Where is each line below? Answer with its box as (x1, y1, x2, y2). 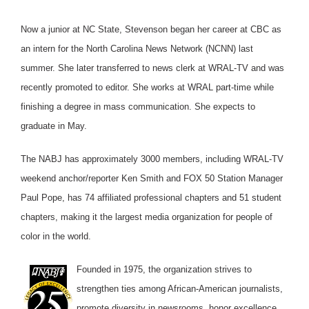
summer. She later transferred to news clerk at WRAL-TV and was (21, 62, 284, 73)
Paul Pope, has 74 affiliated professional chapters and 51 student (21, 192, 281, 203)
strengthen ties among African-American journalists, (77, 283, 283, 294)
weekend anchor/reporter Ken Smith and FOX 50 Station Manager (21, 172, 283, 183)
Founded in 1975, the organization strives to (77, 263, 252, 275)
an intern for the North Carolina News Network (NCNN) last (21, 43, 253, 54)
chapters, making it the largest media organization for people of (21, 211, 272, 222)
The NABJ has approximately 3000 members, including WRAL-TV (21, 153, 283, 164)
